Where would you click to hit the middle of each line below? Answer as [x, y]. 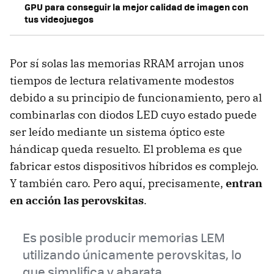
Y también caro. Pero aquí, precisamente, [118, 183]
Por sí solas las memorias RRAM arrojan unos [127, 64]
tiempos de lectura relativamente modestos [122, 81]
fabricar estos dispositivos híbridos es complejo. [134, 166]
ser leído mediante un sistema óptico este [117, 132]
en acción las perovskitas [77, 201]
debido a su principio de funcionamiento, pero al [136, 98]
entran [244, 183]
